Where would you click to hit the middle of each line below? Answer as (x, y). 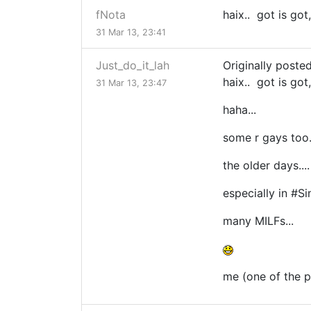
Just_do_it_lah (133, 66)
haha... (239, 110)
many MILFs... (258, 221)
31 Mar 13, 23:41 (131, 33)
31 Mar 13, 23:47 (131, 83)
